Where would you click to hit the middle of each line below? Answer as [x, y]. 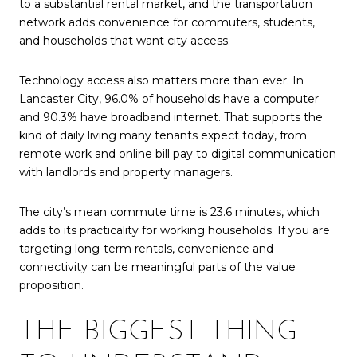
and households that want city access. [125, 41]
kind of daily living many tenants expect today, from [163, 135]
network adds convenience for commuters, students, [167, 23]
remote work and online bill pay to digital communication [178, 153]
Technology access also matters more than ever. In [161, 80]
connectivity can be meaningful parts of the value [157, 267]
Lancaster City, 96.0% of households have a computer [169, 98]
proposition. [51, 285]
